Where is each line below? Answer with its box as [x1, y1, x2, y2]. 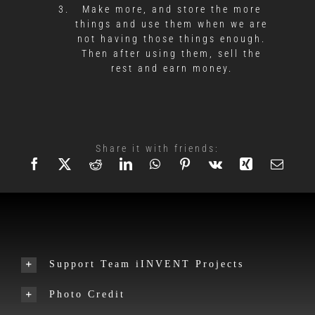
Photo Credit [49, 288, 125, 300]
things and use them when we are [75, 18, 268, 30]
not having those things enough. [77, 32, 266, 44]
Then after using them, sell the [82, 47, 262, 59]
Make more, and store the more [82, 3, 262, 15]
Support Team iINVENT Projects [49, 258, 244, 269]
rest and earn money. [110, 62, 233, 74]
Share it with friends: [96, 142, 219, 154]
